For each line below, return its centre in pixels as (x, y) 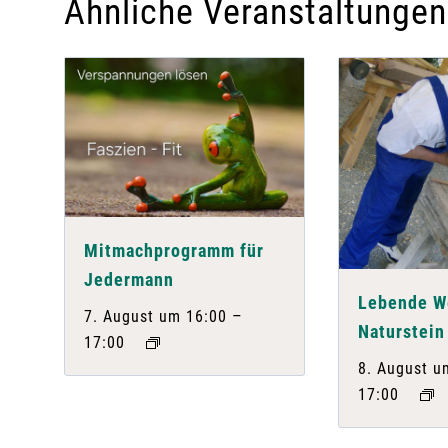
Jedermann (129, 279)
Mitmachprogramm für (174, 250)
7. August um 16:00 (156, 316)
